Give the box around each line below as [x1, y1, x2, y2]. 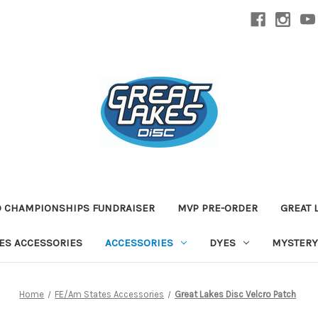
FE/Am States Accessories [55, 288, 165, 300]
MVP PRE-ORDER [177, 201, 258, 214]
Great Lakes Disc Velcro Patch [175, 288, 297, 300]
